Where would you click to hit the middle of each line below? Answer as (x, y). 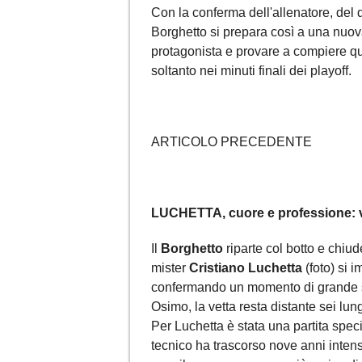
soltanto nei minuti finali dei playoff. (251, 70)
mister (170, 267)
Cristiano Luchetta (246, 267)
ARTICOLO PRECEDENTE (232, 141)
